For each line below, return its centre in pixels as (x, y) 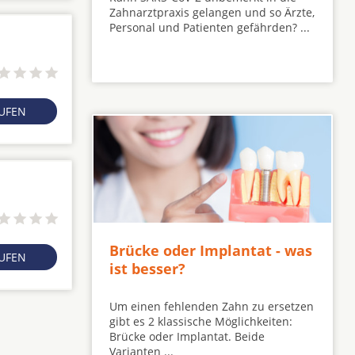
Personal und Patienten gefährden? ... (210, 28)
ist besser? (147, 268)
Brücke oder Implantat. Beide (187, 336)
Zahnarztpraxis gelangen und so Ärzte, (212, 13)
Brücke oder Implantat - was (211, 250)
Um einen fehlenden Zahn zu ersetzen (212, 306)
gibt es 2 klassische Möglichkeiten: (201, 321)
